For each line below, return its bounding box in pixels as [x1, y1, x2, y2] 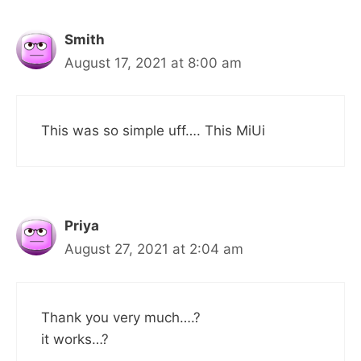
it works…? [41, 330, 109, 347]
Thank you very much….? [41, 309, 201, 326]
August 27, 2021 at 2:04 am [64, 241, 243, 257]
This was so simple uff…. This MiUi [41, 122, 265, 139]
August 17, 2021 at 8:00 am [64, 54, 242, 71]
